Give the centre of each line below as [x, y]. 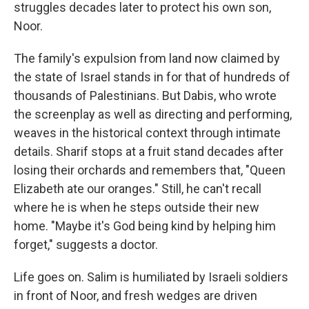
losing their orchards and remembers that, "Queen [150, 170]
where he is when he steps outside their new [137, 207]
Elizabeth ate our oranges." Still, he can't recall [138, 188]
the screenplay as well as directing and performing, [153, 114]
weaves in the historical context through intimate [147, 132]
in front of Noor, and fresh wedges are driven [136, 295]
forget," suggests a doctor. [86, 244]
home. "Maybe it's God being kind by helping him [145, 226]
